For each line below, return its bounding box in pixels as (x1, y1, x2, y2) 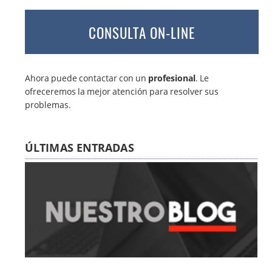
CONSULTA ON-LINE (89, 22, 195, 43)
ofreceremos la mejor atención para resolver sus (25, 85, 219, 97)
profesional (148, 72, 196, 84)
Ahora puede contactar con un (25, 72, 149, 84)
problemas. (25, 98, 72, 110)
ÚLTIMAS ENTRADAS (25, 140, 134, 155)
